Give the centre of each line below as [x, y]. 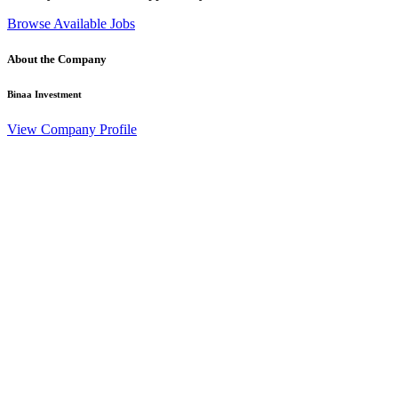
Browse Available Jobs [71, 24]
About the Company [57, 59]
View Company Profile [72, 129]
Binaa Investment [44, 94]
